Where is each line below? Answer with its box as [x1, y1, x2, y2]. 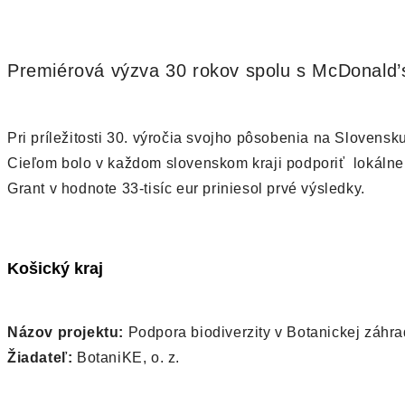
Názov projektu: [7, 325, 124, 341]
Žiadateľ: [7, 350, 73, 366]
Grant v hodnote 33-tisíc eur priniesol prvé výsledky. [7, 180, 365, 196]
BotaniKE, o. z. [72, 350, 181, 366]
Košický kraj [7, 259, 103, 278]
